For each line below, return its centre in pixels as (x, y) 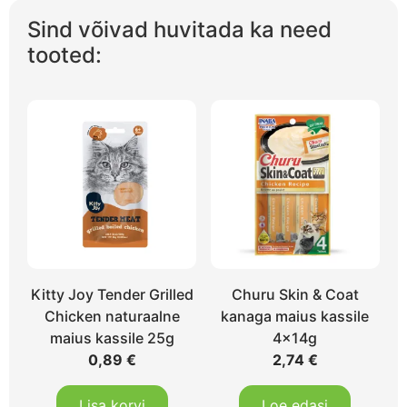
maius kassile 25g (112, 338)
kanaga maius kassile (295, 317)
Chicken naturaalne (112, 317)
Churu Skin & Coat (295, 295)
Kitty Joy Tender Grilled (112, 295)
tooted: (65, 55)
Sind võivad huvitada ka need (179, 29)
